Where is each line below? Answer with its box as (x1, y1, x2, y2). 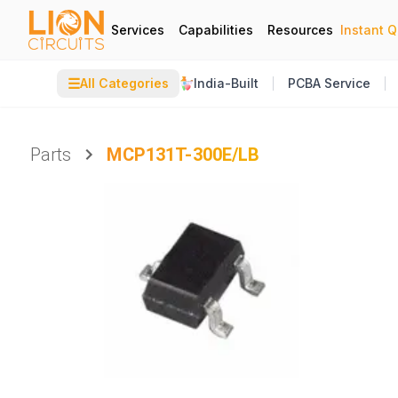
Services (111, 21, 164, 37)
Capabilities (179, 21, 253, 37)
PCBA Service (288, 76, 370, 91)
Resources (267, 21, 333, 37)
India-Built (194, 76, 259, 91)
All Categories (80, 76, 169, 91)
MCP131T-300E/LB (107, 144, 260, 165)
